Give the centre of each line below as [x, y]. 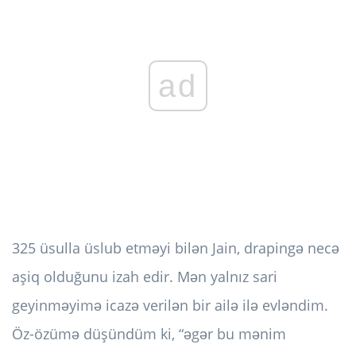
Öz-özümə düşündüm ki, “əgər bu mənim [149, 334]
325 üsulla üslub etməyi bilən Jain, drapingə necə [176, 248]
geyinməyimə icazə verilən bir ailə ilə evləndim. [170, 306]
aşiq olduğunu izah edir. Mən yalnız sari [145, 277]
